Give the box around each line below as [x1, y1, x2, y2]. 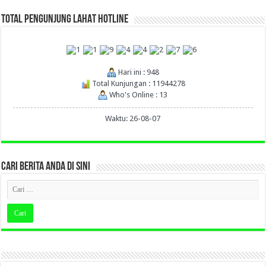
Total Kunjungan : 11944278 [90, 78, 185, 88]
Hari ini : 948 [116, 67, 159, 77]
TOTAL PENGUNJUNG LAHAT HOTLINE [1, 14, 129, 26]
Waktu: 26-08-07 [105, 113, 161, 123]
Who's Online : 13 [107, 90, 168, 99]
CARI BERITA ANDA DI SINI [1, 160, 91, 173]
